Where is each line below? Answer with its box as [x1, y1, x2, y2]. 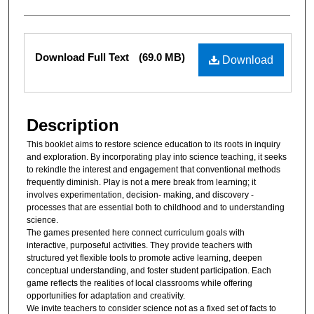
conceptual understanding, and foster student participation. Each [27, 266, 271, 276]
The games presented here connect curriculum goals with [27, 228, 245, 238]
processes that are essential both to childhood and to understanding [27, 203, 285, 213]
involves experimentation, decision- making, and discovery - [27, 190, 254, 200]
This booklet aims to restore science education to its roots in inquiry [27, 139, 280, 150]
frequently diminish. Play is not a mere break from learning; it [27, 177, 256, 188]
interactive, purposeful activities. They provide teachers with [27, 240, 252, 251]
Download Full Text [35, 51, 132, 64]
